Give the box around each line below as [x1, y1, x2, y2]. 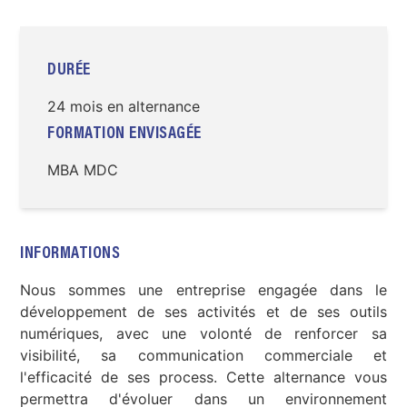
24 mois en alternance [47, 97, 201, 115]
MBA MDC [47, 161, 119, 179]
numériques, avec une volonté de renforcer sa [20, 324, 387, 342]
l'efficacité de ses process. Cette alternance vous [20, 368, 387, 386]
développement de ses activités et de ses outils [20, 303, 387, 321]
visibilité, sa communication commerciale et [20, 346, 387, 364]
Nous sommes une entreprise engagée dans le [20, 281, 387, 299]
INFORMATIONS [20, 245, 121, 263]
